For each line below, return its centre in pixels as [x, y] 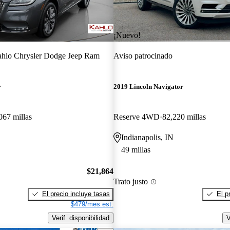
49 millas [136, 150]
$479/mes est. [92, 204]
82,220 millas [184, 117]
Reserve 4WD [136, 117]
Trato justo [130, 182]
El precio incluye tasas [76, 194]
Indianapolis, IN [147, 138]
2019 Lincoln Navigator [148, 87]
